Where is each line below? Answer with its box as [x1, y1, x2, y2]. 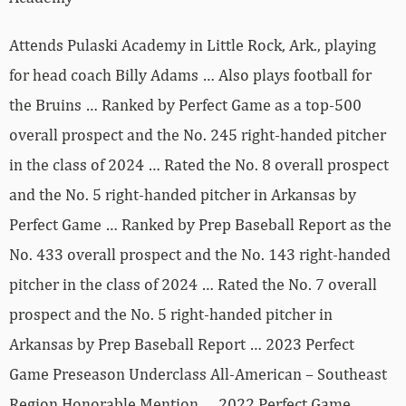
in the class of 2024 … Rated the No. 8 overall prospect [9, 155, 389, 175]
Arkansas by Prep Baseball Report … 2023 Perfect [9, 334, 354, 354]
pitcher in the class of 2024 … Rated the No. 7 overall [9, 275, 377, 295]
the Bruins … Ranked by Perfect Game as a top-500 [9, 95, 362, 115]
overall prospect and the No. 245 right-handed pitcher [9, 125, 386, 145]
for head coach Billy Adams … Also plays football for [9, 65, 372, 85]
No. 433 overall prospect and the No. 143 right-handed [9, 245, 391, 265]
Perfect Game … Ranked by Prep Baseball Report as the [9, 215, 391, 235]
